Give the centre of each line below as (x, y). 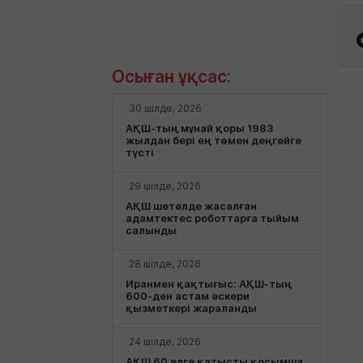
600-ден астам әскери (188, 296)
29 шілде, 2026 (165, 186)
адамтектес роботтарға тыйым (212, 218)
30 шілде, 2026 (165, 108)
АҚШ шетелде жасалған (191, 206)
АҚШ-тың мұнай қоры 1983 (199, 128)
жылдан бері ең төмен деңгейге (214, 140)
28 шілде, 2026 (165, 263)
